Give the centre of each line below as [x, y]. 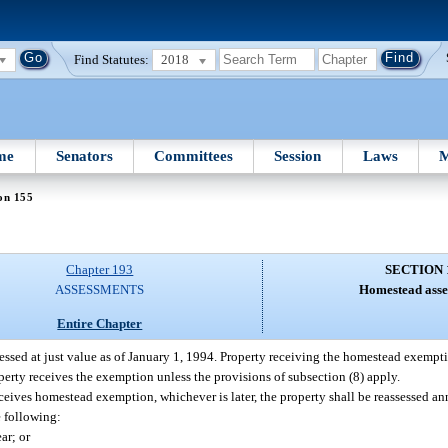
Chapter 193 [100, 270]
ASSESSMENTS [100, 290]
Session [298, 155]
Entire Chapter [100, 323]
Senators [84, 155]
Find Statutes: [112, 59]
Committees [194, 155]
